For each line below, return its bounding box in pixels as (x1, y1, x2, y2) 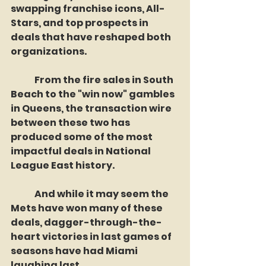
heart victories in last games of (11, 230, 173, 243)
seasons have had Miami (11, 244, 140, 258)
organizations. (11, 45, 88, 58)
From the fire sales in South (11, 73, 34, 87)
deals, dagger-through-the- (11, 216, 162, 229)
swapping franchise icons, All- (11, 2, 165, 15)
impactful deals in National (11, 144, 153, 158)
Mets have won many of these (11, 201, 164, 215)
